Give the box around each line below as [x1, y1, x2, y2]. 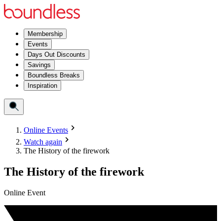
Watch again [24, 138, 62, 146]
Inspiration [28, 82, 57, 89]
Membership [28, 30, 63, 37]
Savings [28, 61, 51, 69]
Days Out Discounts [28, 51, 85, 58]
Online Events [24, 126, 68, 134]
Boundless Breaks [28, 72, 80, 79]
